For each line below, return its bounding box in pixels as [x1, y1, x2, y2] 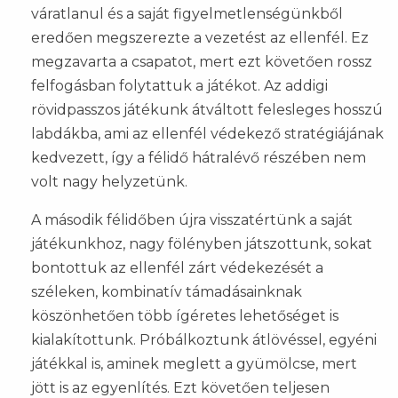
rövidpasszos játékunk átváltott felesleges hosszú [31, 101, 383, 119]
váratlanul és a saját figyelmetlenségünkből [31, 5, 343, 23]
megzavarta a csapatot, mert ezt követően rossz [31, 53, 372, 71]
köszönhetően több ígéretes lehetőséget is [31, 307, 338, 325]
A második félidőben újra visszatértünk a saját [31, 211, 353, 229]
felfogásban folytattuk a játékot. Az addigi [31, 77, 328, 95]
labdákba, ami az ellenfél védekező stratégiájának [31, 125, 384, 143]
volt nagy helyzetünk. [31, 173, 191, 191]
